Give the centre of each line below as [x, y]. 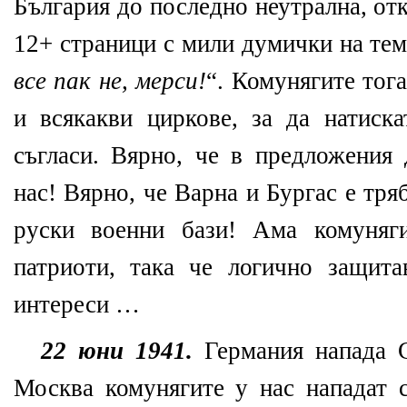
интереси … [77, 305]
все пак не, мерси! [110, 81]
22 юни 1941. [123, 351]
